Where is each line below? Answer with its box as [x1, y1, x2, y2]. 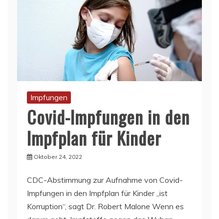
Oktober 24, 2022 [34, 153, 82, 160]
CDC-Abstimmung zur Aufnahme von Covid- [27, 175, 183, 185]
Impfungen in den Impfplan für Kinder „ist [27, 188, 168, 198]
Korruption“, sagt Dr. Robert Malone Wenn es [27, 201, 184, 211]
